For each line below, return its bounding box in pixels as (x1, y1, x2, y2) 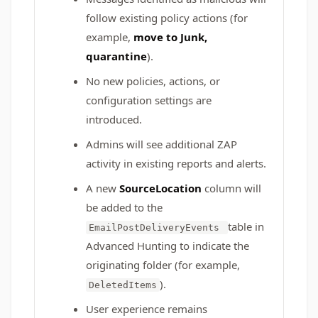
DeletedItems (89, 280, 157, 290)
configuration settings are (86, 93, 212, 107)
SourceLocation (119, 181, 204, 195)
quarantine (86, 49, 147, 63)
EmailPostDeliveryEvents (89, 222, 225, 233)
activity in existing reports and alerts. (86, 156, 266, 170)
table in (228, 219, 264, 234)
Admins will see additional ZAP (86, 137, 237, 151)
